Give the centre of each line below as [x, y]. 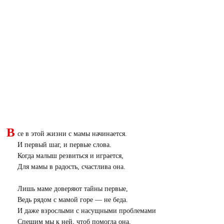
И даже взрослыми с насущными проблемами [86, 211]
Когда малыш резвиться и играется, [70, 156]
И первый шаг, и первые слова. [64, 145]
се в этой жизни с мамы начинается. [72, 134]
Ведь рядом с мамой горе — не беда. [72, 200]
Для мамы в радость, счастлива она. [71, 167]
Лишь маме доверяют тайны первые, [72, 189]
